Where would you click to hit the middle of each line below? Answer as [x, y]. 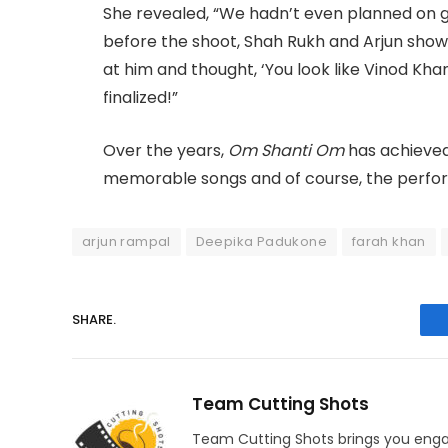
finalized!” [140, 98]
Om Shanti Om [286, 150]
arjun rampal [126, 241]
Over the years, [165, 150]
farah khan [388, 241]
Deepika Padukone [261, 241]
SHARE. [94, 320]
